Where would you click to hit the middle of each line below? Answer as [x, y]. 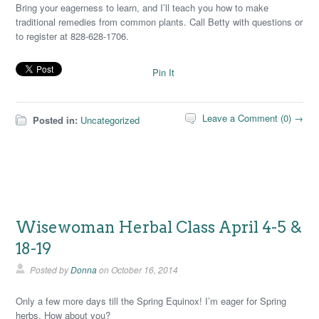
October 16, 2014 [145, 270]
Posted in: [56, 120]
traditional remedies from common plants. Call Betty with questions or [159, 22]
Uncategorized [110, 120]
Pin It [164, 72]
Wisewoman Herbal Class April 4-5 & [159, 227]
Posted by [51, 270]
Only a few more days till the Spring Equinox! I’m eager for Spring [151, 301]
